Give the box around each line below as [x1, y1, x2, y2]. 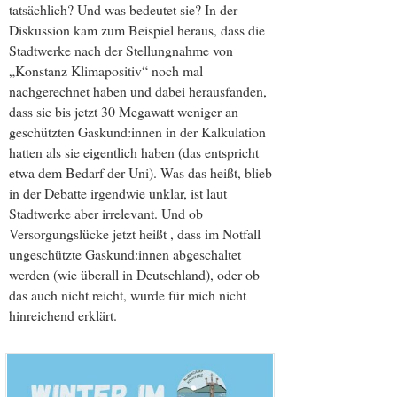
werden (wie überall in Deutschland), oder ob [9, 265, 260, 284]
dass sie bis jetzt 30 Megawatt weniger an [9, 102, 238, 121]
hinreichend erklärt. [9, 306, 117, 325]
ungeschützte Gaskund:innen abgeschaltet [9, 245, 241, 264]
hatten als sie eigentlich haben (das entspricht [9, 143, 259, 162]
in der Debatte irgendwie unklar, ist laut [9, 183, 227, 203]
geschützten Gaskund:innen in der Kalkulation [9, 122, 266, 142]
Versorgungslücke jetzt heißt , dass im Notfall [9, 224, 261, 244]
